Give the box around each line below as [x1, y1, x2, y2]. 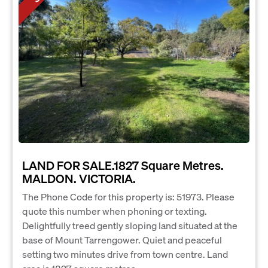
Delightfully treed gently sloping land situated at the [22, 218, 237, 232]
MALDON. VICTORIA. [22, 170, 136, 186]
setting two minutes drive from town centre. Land [22, 247, 228, 260]
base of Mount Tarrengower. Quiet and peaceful [22, 233, 222, 246]
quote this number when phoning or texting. [22, 204, 207, 217]
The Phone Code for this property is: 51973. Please [22, 190, 234, 203]
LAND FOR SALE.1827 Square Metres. [22, 157, 224, 173]
